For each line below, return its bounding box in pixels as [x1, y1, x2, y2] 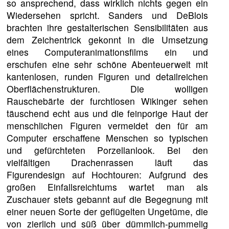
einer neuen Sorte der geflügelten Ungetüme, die [7, 204, 208, 218]
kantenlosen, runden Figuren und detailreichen [7, 70, 208, 83]
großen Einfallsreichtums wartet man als [7, 180, 208, 193]
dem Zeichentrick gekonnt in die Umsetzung [7, 33, 208, 46]
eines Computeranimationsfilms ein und [7, 45, 208, 58]
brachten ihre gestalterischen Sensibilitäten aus [7, 20, 208, 34]
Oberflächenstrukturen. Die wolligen [7, 82, 208, 95]
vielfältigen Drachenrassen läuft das [7, 155, 208, 169]
